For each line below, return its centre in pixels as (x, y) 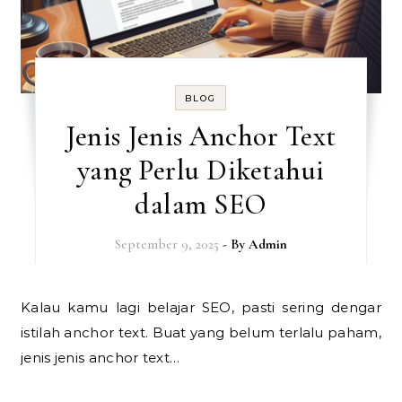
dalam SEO (201, 204)
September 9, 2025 (166, 244)
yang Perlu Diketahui (201, 170)
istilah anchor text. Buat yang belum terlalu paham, (201, 332)
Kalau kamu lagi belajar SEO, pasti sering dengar (26, 307)
